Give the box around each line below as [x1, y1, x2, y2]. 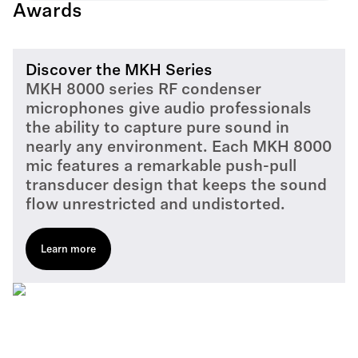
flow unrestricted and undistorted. [26, 197, 285, 213]
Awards [13, 2, 82, 22]
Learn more [41, 245, 96, 255]
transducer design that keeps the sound [26, 178, 327, 194]
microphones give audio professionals [26, 101, 312, 117]
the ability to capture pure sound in [26, 121, 289, 137]
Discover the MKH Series [26, 63, 213, 79]
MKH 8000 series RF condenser [26, 82, 261, 98]
